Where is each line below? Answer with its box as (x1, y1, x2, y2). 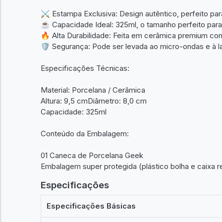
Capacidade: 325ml (41, 107, 107, 116)
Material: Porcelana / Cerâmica (41, 85, 145, 95)
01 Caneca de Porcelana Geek (41, 150, 143, 160)
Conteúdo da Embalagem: (41, 128, 129, 138)
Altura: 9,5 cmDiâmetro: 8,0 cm (41, 96, 147, 106)
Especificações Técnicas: (41, 63, 129, 73)
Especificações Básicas (47, 201, 136, 211)
